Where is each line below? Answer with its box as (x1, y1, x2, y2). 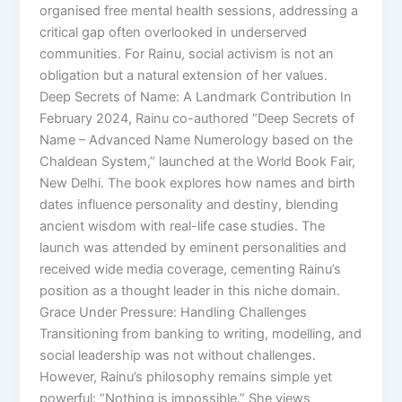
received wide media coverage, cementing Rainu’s (39, 260, 342, 277)
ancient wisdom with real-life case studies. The (39, 217, 326, 234)
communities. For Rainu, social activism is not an (39, 45, 335, 62)
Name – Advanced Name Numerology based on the (39, 131, 354, 148)
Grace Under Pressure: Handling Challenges (39, 303, 308, 320)
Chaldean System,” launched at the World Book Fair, (39, 153, 356, 170)
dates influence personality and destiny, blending (39, 196, 339, 213)
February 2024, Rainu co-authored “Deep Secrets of (39, 109, 355, 127)
